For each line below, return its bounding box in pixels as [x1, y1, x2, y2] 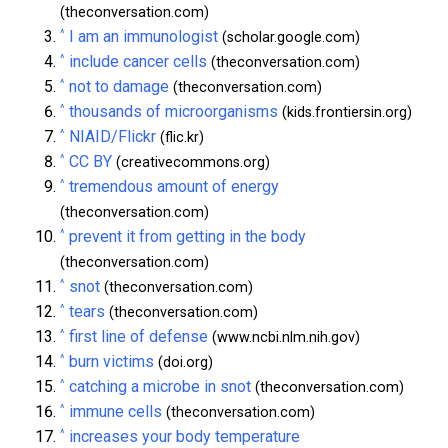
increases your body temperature [69, 426, 300, 446]
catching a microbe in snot [69, 376, 251, 396]
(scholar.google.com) [218, 28, 360, 46]
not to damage [69, 76, 169, 96]
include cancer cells [69, 51, 207, 71]
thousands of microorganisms [69, 101, 278, 121]
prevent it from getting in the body [69, 226, 306, 246]
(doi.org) [154, 353, 213, 371]
